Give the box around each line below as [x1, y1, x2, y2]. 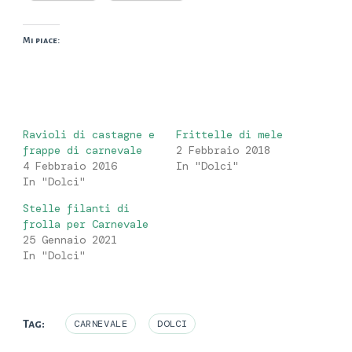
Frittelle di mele [176, 127, 283, 142]
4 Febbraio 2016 [23, 159, 117, 174]
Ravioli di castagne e [23, 127, 155, 142]
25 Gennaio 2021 [23, 233, 117, 247]
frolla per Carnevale [23, 217, 148, 232]
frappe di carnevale [23, 143, 142, 158]
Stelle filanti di [23, 201, 130, 216]
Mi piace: [23, 35, 60, 46]
